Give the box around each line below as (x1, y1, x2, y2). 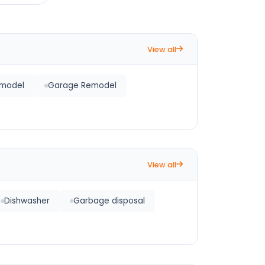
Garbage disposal (73, 195, 145, 206)
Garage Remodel (48, 80, 117, 91)
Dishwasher (4, 195, 50, 206)
